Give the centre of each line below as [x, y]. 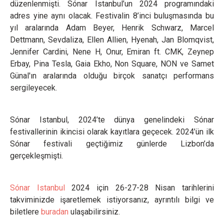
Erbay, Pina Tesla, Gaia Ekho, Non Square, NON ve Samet [112, 64]
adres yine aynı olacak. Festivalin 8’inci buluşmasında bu [112, 16]
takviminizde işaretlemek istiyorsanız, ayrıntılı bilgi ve [112, 200]
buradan [55, 212]
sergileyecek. [33, 88]
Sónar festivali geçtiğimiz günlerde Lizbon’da [112, 144]
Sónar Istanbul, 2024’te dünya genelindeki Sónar [112, 120]
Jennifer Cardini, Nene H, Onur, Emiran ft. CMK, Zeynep [112, 52]
